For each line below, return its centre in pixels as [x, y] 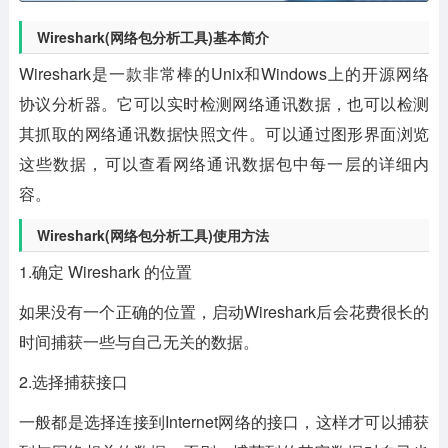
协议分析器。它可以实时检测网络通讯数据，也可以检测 [224, 104]
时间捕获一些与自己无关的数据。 [138, 342]
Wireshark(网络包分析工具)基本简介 [152, 37]
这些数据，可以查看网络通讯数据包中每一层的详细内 [224, 164]
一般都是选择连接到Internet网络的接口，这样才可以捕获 [224, 422]
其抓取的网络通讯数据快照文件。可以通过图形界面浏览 [224, 134]
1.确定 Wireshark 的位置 [105, 272]
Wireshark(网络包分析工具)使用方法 [152, 235]
